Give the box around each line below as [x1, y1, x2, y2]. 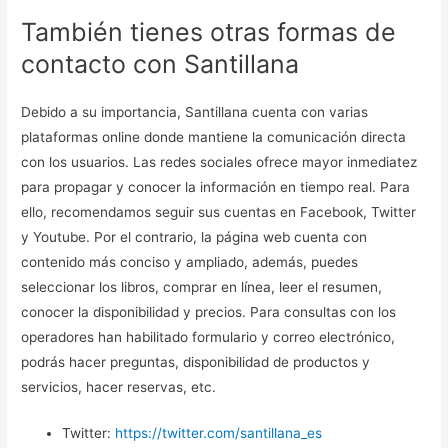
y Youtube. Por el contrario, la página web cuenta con [21, 228, 368, 245]
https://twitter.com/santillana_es [115, 425, 323, 442]
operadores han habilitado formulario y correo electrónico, [21, 328, 396, 345]
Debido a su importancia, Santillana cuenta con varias [21, 103, 369, 120]
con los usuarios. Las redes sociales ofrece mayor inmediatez [21, 153, 418, 170]
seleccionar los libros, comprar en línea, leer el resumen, [21, 278, 383, 295]
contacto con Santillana [21, 48, 300, 79]
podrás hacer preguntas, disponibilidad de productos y [21, 353, 371, 370]
